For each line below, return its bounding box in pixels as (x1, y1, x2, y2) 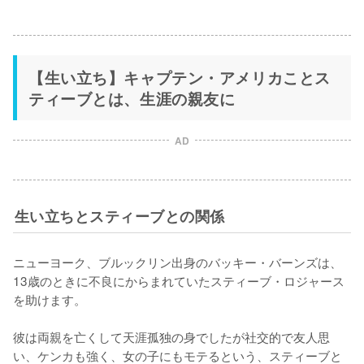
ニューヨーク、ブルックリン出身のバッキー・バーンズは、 (13, 253, 342, 271)
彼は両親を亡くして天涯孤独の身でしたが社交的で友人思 (13, 327, 330, 345)
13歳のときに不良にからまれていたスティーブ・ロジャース (13, 271, 344, 289)
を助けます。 (13, 290, 86, 308)
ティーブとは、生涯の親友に (28, 87, 236, 110)
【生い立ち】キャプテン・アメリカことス (28, 66, 331, 89)
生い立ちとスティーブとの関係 (14, 206, 225, 226)
